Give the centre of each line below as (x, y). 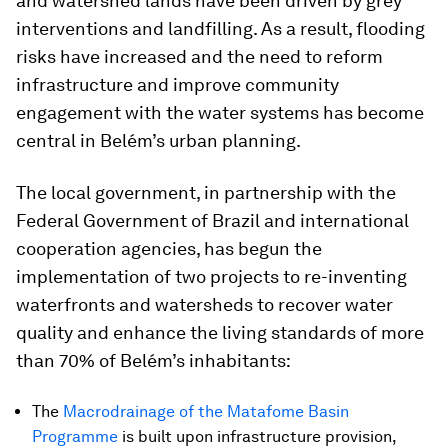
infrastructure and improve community (177, 84)
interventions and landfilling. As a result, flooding (220, 28)
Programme (75, 436)
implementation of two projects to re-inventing (211, 276)
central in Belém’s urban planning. (158, 140)
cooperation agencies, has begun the (169, 248)
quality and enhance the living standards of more (220, 332)
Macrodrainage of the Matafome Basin (206, 411)
